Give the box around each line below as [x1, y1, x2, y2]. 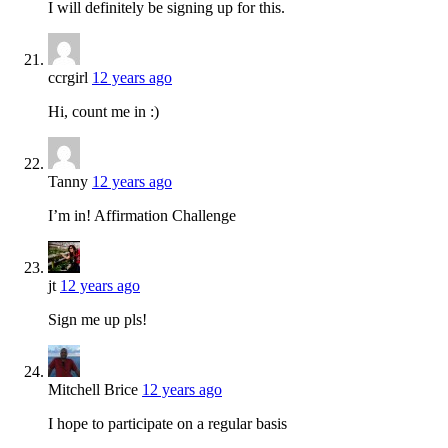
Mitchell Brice [48, 380, 138, 398]
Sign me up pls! [48, 310, 147, 328]
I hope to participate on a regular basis [48, 414, 287, 432]
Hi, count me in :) [48, 102, 159, 120]
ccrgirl [48, 68, 88, 86]
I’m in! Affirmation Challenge [48, 206, 236, 224]
